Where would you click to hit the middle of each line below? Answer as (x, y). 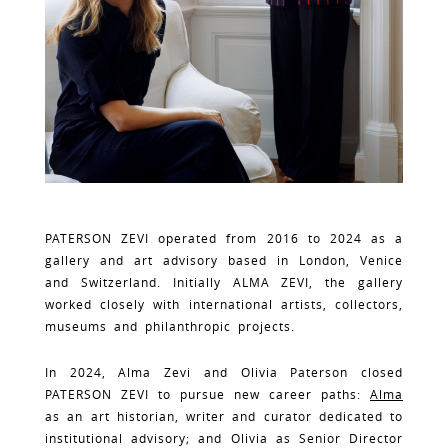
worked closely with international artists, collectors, (224, 303)
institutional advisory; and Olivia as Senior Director (224, 437)
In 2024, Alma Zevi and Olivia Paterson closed (224, 371)
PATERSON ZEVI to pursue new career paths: (207, 393)
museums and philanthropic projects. (170, 325)
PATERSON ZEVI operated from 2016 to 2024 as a (224, 237)
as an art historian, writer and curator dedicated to (224, 415)
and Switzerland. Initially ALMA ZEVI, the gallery (224, 281)
